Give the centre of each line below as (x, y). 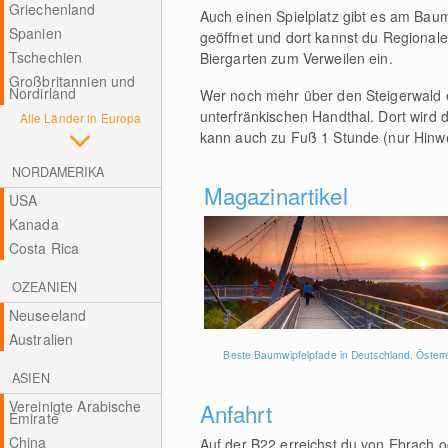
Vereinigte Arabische (75, 406)
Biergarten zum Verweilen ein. (296, 58)
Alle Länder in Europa (80, 117)
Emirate (33, 418)
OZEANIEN (45, 287)
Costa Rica (44, 248)
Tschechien (45, 57)
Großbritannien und (72, 81)
